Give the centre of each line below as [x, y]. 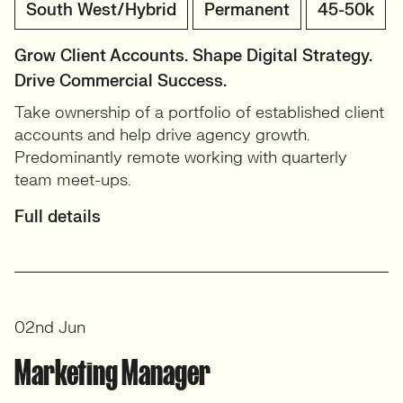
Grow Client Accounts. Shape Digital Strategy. [193, 57]
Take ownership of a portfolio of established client [199, 113]
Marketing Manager [112, 373]
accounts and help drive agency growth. [162, 136]
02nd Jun [50, 328]
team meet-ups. [73, 181]
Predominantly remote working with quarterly [181, 158]
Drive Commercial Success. [121, 82]
